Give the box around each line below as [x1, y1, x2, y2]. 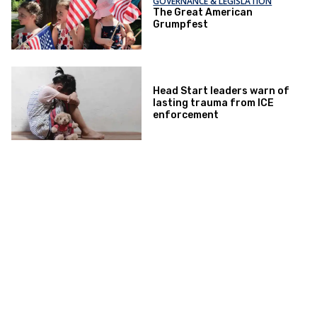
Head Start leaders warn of [153, 85, 290, 98]
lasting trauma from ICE [153, 97, 275, 110]
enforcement [153, 109, 219, 122]
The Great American [153, 6, 253, 18]
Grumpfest [153, 18, 209, 30]
